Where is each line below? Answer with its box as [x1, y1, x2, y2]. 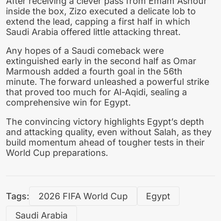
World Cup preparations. [6, 147, 108, 158]
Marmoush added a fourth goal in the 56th [6, 66, 183, 77]
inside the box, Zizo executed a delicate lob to [6, 5, 196, 16]
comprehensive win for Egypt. [6, 97, 131, 108]
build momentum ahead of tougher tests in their [6, 137, 205, 148]
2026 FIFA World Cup [38, 191, 128, 202]
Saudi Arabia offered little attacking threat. [6, 26, 181, 37]
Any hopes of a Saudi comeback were [6, 45, 164, 56]
